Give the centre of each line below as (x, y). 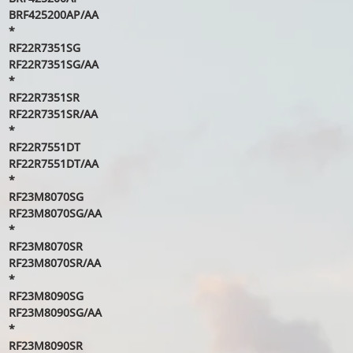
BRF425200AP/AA (53, 15)
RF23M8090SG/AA (55, 312)
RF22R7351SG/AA (53, 64)
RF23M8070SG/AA (55, 213)
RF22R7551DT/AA (53, 163)
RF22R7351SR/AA (53, 114)
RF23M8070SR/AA (54, 263)
